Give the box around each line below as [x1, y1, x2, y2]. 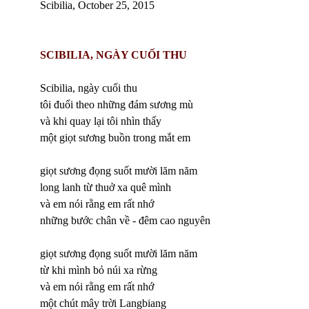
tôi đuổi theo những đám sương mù [40, 98, 196, 110]
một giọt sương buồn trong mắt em [40, 131, 190, 143]
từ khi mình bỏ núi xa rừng [40, 263, 157, 276]
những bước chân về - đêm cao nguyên [40, 214, 210, 226]
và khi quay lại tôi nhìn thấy [40, 114, 161, 127]
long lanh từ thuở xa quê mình [40, 181, 171, 193]
